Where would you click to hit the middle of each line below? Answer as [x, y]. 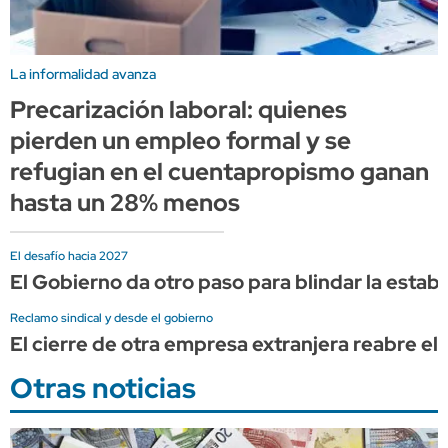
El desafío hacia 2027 [69, 255]
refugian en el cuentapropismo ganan [219, 171]
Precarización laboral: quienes [178, 109]
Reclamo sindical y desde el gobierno [111, 317]
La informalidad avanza [83, 73]
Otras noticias [103, 387]
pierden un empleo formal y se [180, 140]
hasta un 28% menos [125, 202]
